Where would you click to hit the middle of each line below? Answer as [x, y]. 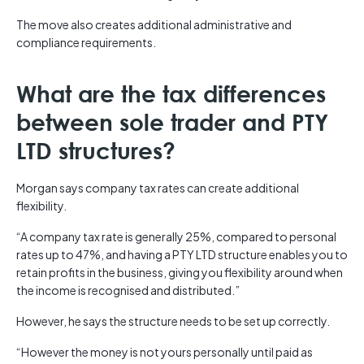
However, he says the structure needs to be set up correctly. [173, 321]
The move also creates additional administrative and [154, 25]
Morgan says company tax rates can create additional [158, 188]
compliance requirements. [86, 43]
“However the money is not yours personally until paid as [165, 352]
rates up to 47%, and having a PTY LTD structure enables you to [182, 255]
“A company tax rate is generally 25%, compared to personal [176, 237]
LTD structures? [96, 151]
